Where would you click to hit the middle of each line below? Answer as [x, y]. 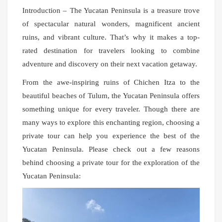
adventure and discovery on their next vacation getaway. [110, 64]
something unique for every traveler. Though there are [111, 109]
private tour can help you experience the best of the [111, 136]
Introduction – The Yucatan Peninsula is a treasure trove [111, 10]
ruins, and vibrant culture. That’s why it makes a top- [111, 37]
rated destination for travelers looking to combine [111, 50]
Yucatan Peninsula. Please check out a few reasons [111, 149]
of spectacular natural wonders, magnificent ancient [111, 24]
